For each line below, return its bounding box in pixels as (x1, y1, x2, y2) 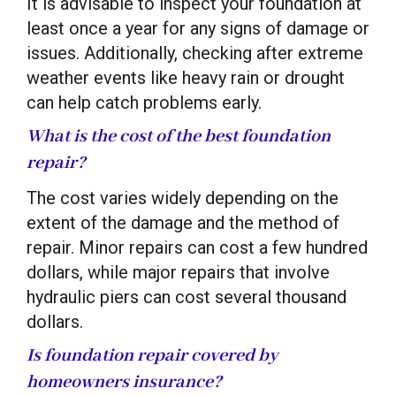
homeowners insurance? (27, 370, 222, 393)
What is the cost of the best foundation (27, 125, 331, 148)
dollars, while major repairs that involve (27, 261, 330, 283)
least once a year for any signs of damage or (27, 17, 369, 39)
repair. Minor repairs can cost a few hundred (27, 236, 368, 258)
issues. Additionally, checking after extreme (27, 42, 363, 64)
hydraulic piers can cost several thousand (27, 286, 346, 308)
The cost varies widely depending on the (27, 187, 339, 209)
